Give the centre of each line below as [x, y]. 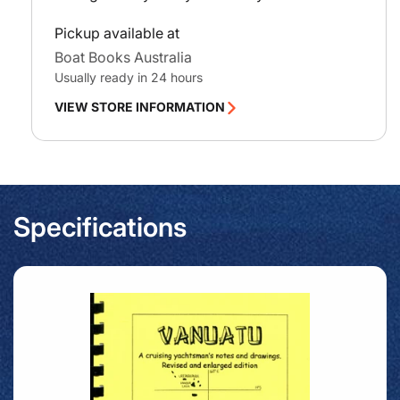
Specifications [100, 226]
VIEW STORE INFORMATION [140, 106]
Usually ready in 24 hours [129, 77]
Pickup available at [117, 33]
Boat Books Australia [123, 57]
